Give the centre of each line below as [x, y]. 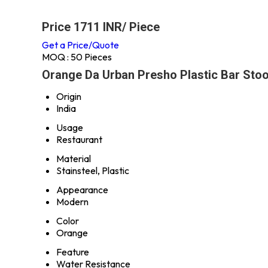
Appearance [82, 190]
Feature [73, 252]
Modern [72, 202]
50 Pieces [91, 57]
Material [74, 159]
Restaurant [79, 139]
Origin [69, 96]
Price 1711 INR [82, 27]
